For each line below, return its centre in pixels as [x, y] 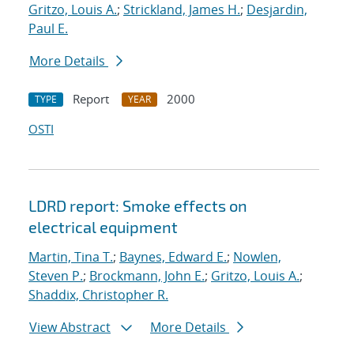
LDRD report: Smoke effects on [138, 206]
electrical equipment [103, 227]
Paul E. [48, 29]
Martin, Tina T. [71, 257]
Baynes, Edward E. [173, 257]
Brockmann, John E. [147, 276]
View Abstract [70, 328]
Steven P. [56, 276]
